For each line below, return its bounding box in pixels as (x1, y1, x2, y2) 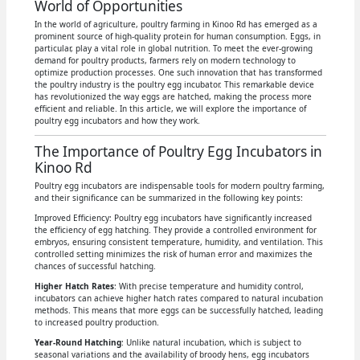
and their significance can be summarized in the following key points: (34, 191, 303, 203)
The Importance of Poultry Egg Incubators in (34, 141, 322, 161)
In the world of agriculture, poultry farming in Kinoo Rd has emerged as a (34, 18, 317, 30)
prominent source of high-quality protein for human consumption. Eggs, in (34, 30, 321, 42)
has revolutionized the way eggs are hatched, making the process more (34, 90, 312, 102)
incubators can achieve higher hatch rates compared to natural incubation (34, 292, 323, 304)
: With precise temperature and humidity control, (113, 280, 304, 292)
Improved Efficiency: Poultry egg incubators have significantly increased (34, 211, 312, 223)
